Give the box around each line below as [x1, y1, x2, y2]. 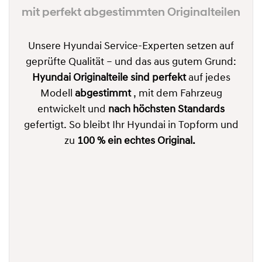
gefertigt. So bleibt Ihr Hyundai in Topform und [23, 120, 239, 132]
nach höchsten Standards [108, 104, 225, 116]
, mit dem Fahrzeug [130, 88, 222, 100]
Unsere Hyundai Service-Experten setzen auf [28, 41, 234, 53]
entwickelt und [37, 104, 108, 116]
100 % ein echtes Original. [77, 136, 198, 147]
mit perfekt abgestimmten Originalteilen [22, 5, 240, 19]
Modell [40, 88, 75, 100]
